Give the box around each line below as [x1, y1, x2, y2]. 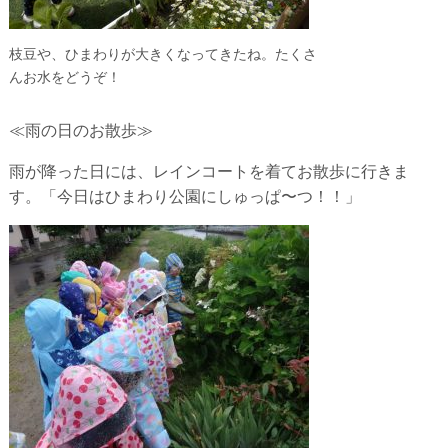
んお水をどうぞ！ [8, 68, 121, 85]
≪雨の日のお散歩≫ [8, 121, 153, 139]
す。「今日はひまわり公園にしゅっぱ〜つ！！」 [8, 187, 361, 205]
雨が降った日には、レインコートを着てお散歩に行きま [8, 162, 409, 180]
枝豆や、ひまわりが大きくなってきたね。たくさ [8, 45, 317, 62]
